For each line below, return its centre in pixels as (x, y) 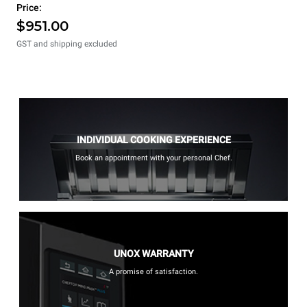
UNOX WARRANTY (153, 253)
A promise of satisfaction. (153, 271)
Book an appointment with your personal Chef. (153, 158)
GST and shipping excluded (67, 44)
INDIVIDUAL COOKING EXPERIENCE (153, 139)
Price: (29, 7)
